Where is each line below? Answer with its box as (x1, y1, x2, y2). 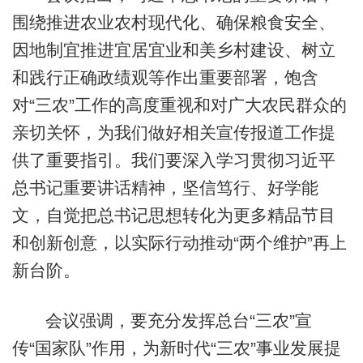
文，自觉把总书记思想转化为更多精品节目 (11, 206, 335, 225)
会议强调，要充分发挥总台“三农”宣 (45, 310, 312, 330)
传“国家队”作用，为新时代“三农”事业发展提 (11, 338, 341, 357)
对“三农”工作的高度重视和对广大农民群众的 (11, 96, 347, 115)
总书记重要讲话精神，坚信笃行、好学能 (11, 178, 318, 198)
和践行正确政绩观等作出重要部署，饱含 (11, 68, 318, 88)
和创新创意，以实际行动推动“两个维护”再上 (11, 233, 347, 253)
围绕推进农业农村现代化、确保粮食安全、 (11, 13, 335, 32)
